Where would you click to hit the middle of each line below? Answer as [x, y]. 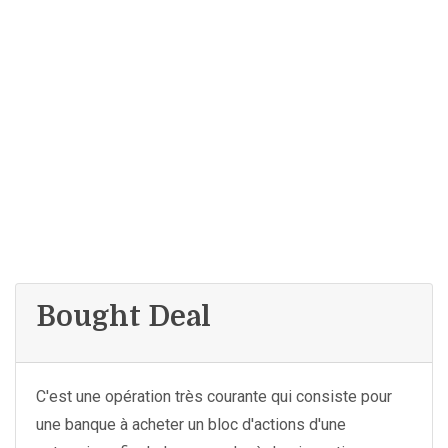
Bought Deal [123, 317]
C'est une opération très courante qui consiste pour [214, 396]
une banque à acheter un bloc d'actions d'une [191, 424]
